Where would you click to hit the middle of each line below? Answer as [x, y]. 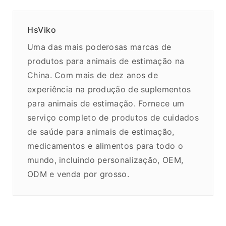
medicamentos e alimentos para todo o [105, 146]
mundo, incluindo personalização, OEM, [105, 160]
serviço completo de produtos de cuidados [113, 118]
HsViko [42, 30]
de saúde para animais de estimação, [101, 132]
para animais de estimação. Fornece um [106, 104]
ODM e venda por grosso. [78, 174]
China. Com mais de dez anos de [93, 75]
